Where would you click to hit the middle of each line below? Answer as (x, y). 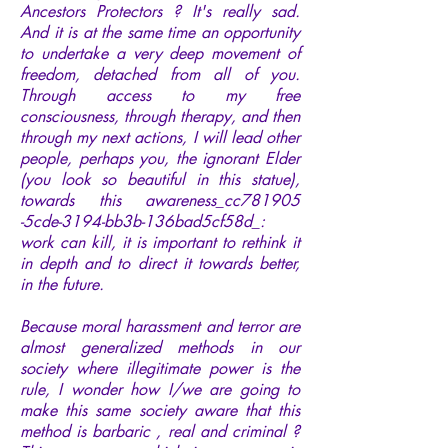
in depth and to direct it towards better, (160, 263)
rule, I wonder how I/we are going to (160, 389)
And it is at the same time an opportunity (160, 32)
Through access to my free (160, 95)
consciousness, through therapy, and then (160, 116)
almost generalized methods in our (160, 347)
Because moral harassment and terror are (160, 326)
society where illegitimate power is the (160, 368)
